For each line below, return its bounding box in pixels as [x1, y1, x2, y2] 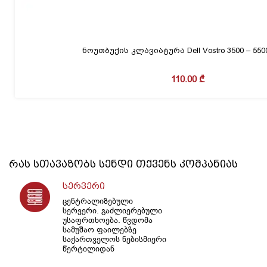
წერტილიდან [62, 243, 114, 253]
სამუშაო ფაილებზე [62, 224, 136, 234]
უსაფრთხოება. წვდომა [62, 215, 153, 225]
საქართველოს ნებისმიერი [62, 234, 166, 244]
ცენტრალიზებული [62, 195, 133, 206]
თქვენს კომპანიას [133, 158, 238, 170]
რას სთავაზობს [9, 158, 99, 170]
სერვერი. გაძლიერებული [62, 205, 162, 215]
